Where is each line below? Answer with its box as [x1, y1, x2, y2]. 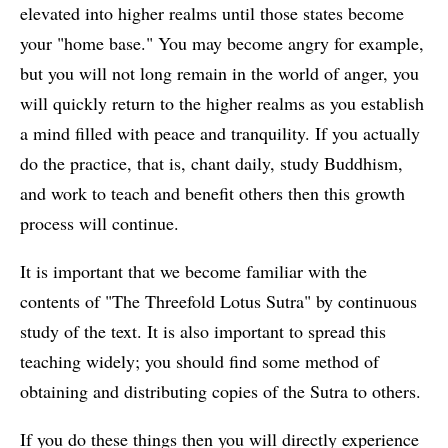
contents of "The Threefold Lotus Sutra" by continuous [20, 289, 417, 314]
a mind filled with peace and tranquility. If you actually [20, 121, 420, 146]
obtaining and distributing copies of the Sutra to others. [20, 379, 421, 404]
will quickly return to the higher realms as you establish [20, 91, 424, 116]
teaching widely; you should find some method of [20, 349, 379, 374]
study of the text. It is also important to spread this [20, 319, 386, 344]
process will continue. [20, 211, 179, 236]
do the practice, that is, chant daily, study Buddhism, [20, 151, 403, 176]
